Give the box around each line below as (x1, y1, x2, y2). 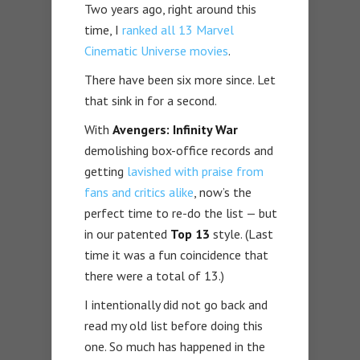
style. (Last (210, 225, 273, 242)
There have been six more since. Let (84, 71, 276, 88)
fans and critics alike (84, 183, 194, 200)
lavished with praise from (127, 162, 264, 179)
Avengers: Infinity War (112, 121, 238, 137)
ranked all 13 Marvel (122, 21, 234, 38)
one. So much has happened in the (84, 337, 265, 354)
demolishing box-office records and (84, 141, 273, 158)
